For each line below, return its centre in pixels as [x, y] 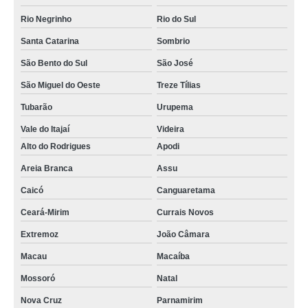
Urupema [175, 107]
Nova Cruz [41, 300]
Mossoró [38, 278]
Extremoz [40, 234]
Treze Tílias [178, 85]
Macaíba [173, 256]
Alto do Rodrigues [56, 146]
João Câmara [183, 234]
